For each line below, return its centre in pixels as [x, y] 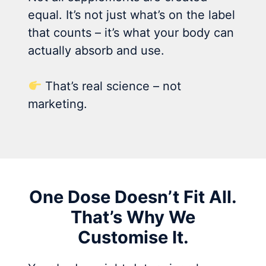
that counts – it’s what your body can [131, 32]
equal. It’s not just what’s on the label [132, 15]
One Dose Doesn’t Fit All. [133, 197]
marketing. [58, 104]
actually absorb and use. [96, 50]
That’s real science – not [112, 86]
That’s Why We [133, 217]
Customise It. [133, 237]
